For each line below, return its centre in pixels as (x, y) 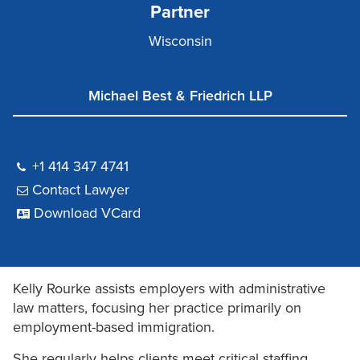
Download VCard (87, 213)
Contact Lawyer (81, 190)
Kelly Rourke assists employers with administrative (169, 289)
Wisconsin (180, 41)
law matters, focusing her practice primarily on (157, 308)
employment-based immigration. (114, 327)
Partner (180, 12)
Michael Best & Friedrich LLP (180, 96)
